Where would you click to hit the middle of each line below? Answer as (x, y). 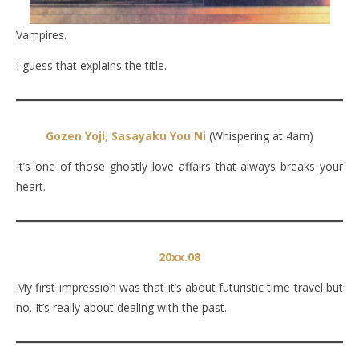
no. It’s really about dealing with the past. (121, 307)
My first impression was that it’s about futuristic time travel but (179, 287)
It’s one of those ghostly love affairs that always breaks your (179, 166)
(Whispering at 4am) (260, 135)
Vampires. (41, 34)
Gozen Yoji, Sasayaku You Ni (126, 135)
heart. (31, 186)
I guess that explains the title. (91, 65)
